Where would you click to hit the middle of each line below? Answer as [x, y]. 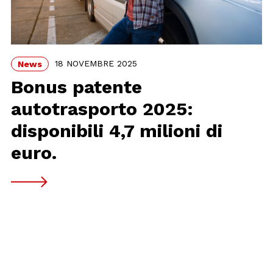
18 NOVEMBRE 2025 [96, 63]
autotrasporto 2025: [102, 109]
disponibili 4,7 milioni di [117, 131]
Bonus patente [77, 87]
